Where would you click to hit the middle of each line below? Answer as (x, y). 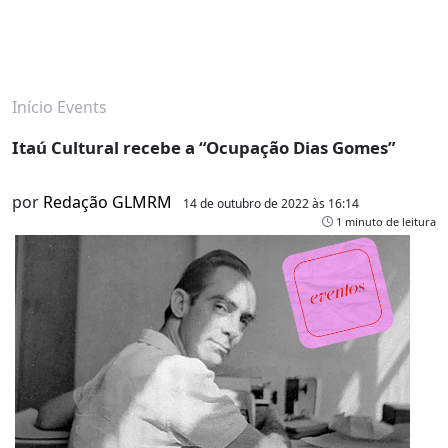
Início (32, 107)
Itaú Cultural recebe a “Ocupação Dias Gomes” (203, 148)
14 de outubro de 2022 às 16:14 (271, 204)
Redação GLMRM (107, 202)
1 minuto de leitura (384, 222)
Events (82, 107)
